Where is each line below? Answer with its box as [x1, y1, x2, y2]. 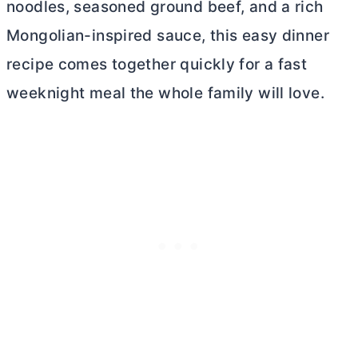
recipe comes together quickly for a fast [6, 55, 308, 74]
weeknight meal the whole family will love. [6, 84, 324, 102]
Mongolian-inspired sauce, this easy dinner [6, 26, 329, 45]
